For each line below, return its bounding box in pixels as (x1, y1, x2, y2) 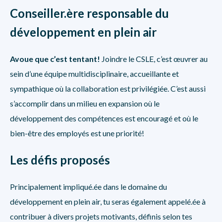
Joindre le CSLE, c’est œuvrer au (102, 54, 208, 63)
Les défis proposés (10, 153, 110, 167)
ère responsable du (66, 6, 169, 20)
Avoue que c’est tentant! (10, 54, 102, 63)
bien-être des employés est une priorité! (10, 128, 144, 138)
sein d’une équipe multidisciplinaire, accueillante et (10, 69, 179, 78)
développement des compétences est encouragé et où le (10, 113, 198, 123)
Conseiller (10, 6, 64, 20)
